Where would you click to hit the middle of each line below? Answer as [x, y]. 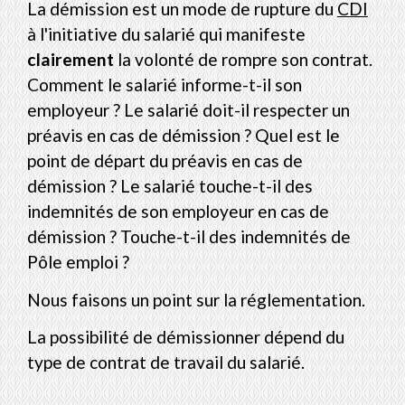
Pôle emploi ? [78, 262]
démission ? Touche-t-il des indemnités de [189, 237]
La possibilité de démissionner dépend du [186, 337]
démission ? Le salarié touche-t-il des [170, 186]
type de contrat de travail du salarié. [166, 363]
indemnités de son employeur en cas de [178, 212]
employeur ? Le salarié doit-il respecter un [188, 110]
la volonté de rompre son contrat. [243, 60]
